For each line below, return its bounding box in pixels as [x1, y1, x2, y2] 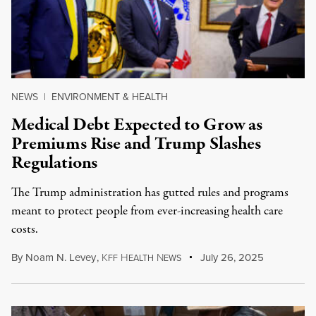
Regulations [11, 150, 98, 176]
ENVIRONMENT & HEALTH [51, 90, 168, 104]
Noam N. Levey [25, 250, 96, 265]
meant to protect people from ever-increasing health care [11, 202, 283, 220]
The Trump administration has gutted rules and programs [11, 184, 288, 202]
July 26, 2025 [197, 250, 265, 265]
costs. [11, 221, 38, 238]
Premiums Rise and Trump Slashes [11, 131, 262, 157]
